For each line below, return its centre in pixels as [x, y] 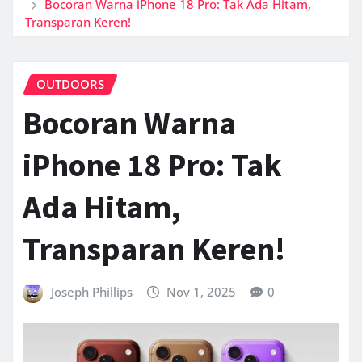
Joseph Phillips [91, 292]
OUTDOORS [70, 84]
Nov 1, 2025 [202, 292]
